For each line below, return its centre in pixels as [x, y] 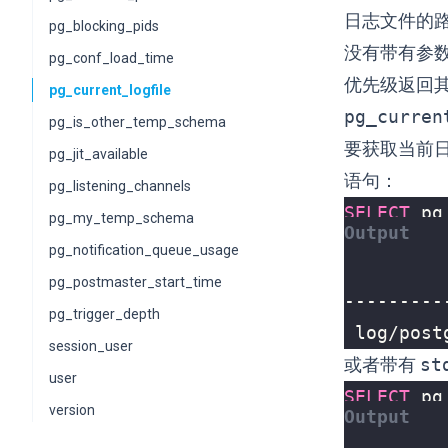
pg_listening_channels [120, 186]
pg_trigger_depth [104, 314]
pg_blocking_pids [104, 26]
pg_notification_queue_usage [144, 250]
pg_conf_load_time [111, 58]
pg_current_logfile [110, 90]
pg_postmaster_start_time [135, 282]
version [72, 410]
